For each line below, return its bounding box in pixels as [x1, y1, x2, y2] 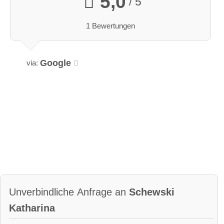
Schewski [129, 186, 174, 198]
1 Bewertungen [86, 21, 135, 30]
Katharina [9, 202, 55, 214]
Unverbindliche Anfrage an [9, 186, 129, 198]
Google [40, 58, 71, 68]
